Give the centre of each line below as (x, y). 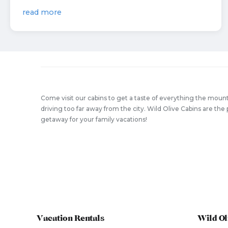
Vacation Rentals (70, 219)
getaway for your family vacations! (94, 119)
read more (42, 12)
